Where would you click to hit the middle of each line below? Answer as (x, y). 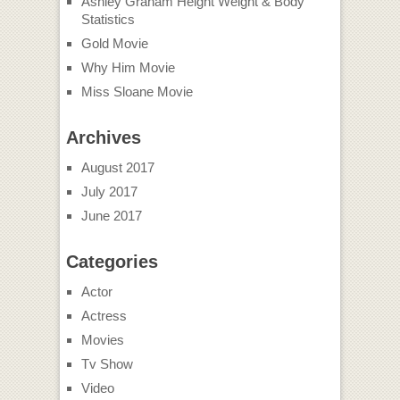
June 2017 (111, 216)
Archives (103, 138)
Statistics (108, 20)
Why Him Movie (128, 68)
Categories (112, 262)
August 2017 (117, 168)
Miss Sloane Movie (137, 92)
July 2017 (109, 192)
